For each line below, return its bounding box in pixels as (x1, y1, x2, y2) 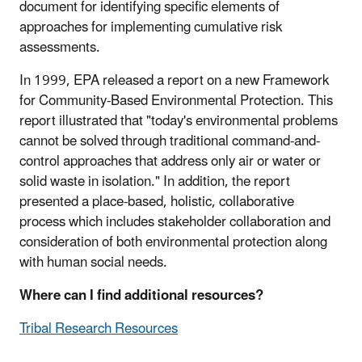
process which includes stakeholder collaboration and (19, 208, 330, 238)
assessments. (19, 33, 100, 63)
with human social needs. (19, 248, 167, 278)
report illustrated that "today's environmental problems (19, 107, 338, 137)
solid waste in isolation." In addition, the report (19, 167, 290, 197)
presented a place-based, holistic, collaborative (19, 187, 294, 217)
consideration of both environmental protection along (19, 228, 327, 258)
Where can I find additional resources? (19, 281, 263, 311)
